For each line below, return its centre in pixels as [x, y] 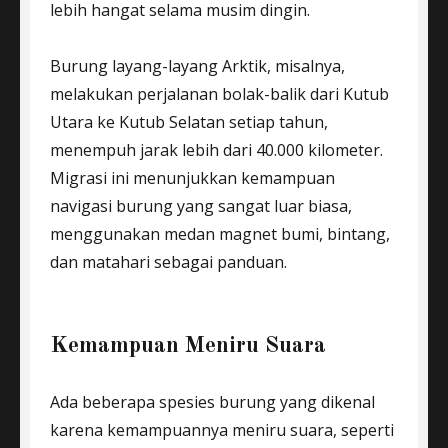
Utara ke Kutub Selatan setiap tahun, [189, 122]
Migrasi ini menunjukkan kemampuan [192, 178]
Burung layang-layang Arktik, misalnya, [197, 66]
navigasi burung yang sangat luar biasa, [201, 206]
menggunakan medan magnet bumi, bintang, [220, 234]
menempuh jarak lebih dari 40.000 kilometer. [216, 150]
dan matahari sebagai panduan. [168, 262]
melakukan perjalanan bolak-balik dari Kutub [219, 94]
